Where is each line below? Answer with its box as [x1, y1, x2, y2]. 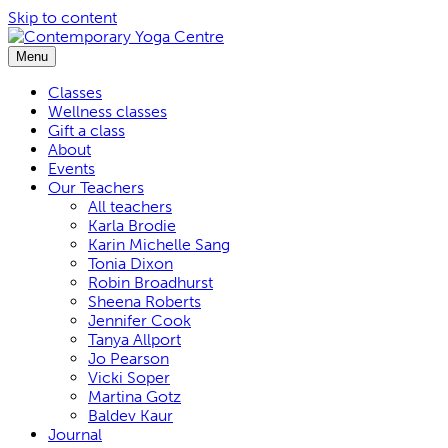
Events [48, 159, 95, 178]
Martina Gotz [88, 387, 181, 406]
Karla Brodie [88, 216, 176, 235]
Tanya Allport [88, 330, 181, 349]
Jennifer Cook [88, 311, 191, 330]
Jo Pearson [88, 349, 169, 368]
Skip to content [8, 8, 117, 27]
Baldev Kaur [88, 406, 173, 425]
